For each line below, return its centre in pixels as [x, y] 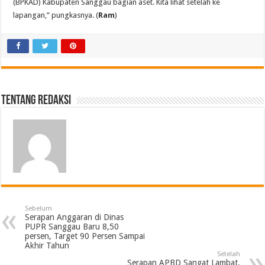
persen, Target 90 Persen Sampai [85, 236]
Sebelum [39, 209]
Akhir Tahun [47, 246]
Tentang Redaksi [36, 101]
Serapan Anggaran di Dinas [75, 217]
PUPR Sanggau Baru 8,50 [72, 227]
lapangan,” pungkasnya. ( [56, 15]
